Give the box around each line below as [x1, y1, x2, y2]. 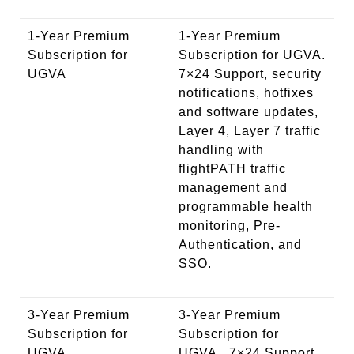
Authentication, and [179, 237, 302, 251]
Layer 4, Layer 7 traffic [179, 123, 321, 137]
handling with [179, 142, 264, 156]
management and [179, 180, 288, 194]
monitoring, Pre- [179, 218, 281, 232]
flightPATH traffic [179, 161, 286, 175]
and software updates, [179, 104, 318, 119]
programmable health [179, 199, 313, 213]
